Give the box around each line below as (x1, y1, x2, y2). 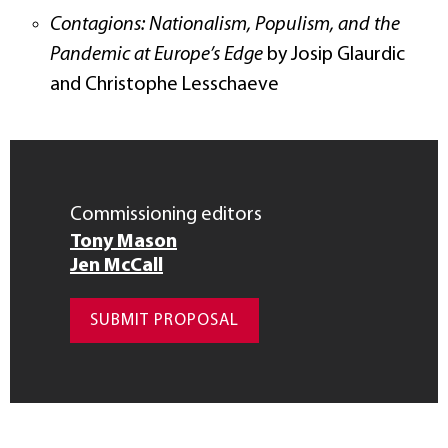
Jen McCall (70, 255, 163, 276)
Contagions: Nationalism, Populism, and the (50, 14, 400, 35)
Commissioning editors (70, 204, 262, 225)
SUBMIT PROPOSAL (90, 311, 239, 329)
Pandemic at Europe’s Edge (50, 44, 263, 65)
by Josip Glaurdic (263, 44, 405, 65)
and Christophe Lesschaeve (50, 74, 279, 95)
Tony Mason (70, 231, 177, 252)
